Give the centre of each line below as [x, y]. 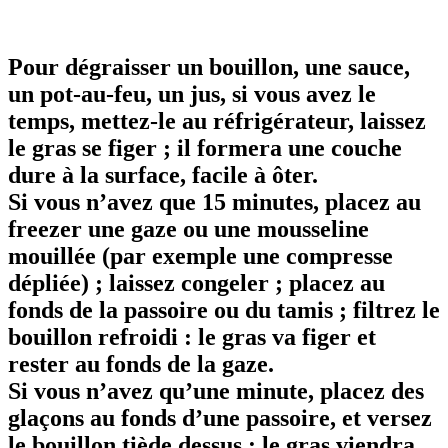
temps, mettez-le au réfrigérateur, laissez [217, 120]
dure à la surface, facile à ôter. [163, 174]
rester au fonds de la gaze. [141, 363]
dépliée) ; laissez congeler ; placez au [196, 282]
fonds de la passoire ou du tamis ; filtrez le [224, 309]
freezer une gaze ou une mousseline [188, 228]
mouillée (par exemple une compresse [200, 255]
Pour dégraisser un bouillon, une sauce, [209, 66]
